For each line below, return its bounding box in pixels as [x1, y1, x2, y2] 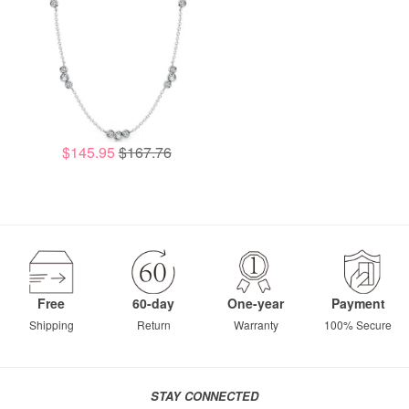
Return [136, 317, 171, 333]
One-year [227, 294, 284, 313]
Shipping [28, 317, 74, 333]
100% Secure [324, 317, 392, 333]
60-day [132, 294, 174, 313]
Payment [330, 294, 385, 313]
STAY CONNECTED [151, 387, 258, 405]
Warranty [233, 317, 278, 333]
